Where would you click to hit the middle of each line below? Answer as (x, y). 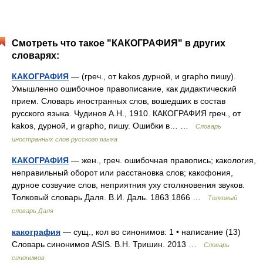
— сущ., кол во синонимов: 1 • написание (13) (151, 232)
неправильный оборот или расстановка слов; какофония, (122, 173)
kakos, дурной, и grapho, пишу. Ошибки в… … (104, 126)
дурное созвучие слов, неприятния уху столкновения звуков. (128, 185)
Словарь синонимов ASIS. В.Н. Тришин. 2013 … (108, 244)
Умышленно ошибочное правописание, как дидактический (124, 89)
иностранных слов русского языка (65, 139)
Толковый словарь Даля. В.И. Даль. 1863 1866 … (110, 197)
